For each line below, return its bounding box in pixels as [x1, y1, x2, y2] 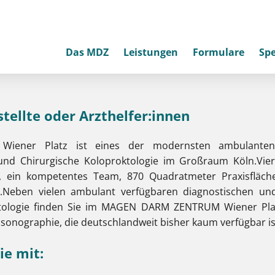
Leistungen [123, 45, 178, 59]
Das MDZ [66, 45, 109, 59]
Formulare [193, 45, 244, 59]
